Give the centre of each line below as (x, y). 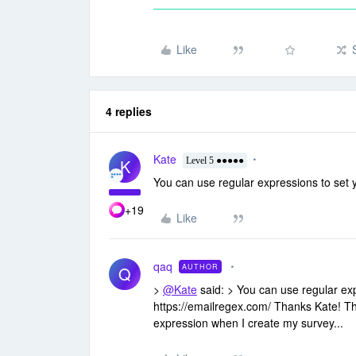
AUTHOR (200, 267)
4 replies (129, 112)
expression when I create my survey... (248, 323)
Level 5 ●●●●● (215, 161)
